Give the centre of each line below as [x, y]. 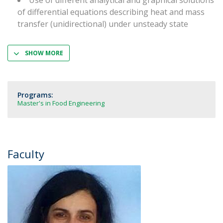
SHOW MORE [44, 53]
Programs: [35, 95]
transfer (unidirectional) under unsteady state [103, 24]
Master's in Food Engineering [61, 103]
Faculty [26, 154]
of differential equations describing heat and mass [111, 12]
